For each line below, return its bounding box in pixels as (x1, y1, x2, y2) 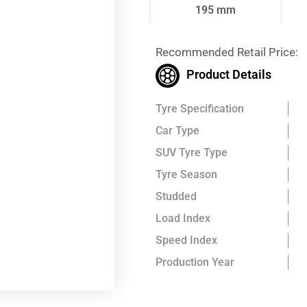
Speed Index (156, 233, 217, 247)
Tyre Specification (156, 101, 244, 115)
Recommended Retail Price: (156, 45, 298, 59)
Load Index (156, 211, 210, 225)
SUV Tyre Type (156, 145, 228, 159)
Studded (156, 189, 197, 203)
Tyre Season (156, 167, 217, 181)
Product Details (186, 66, 271, 82)
